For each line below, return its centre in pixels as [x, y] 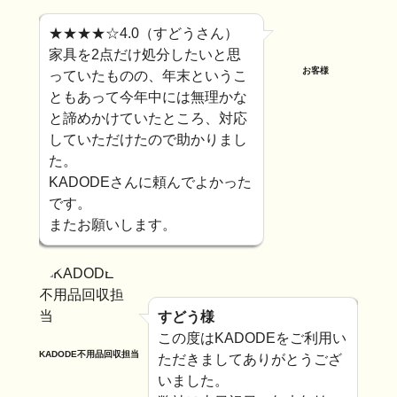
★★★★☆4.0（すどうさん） [144, 34]
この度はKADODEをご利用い [252, 339]
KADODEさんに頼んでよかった [150, 183]
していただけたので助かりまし [148, 140]
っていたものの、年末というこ [148, 76]
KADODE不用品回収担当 [89, 354]
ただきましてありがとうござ [250, 360]
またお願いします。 [113, 225]
